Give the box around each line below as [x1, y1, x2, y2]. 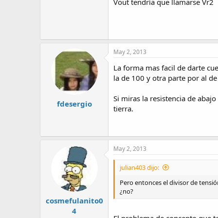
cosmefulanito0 [45, 195, 103, 205]
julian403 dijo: [120, 163, 159, 172]
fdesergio [56, 98, 92, 109]
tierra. [113, 104, 133, 114]
